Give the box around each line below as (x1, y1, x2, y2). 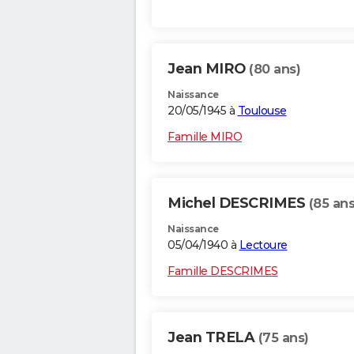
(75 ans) (258, 330, 309, 346)
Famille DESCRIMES (168, 264, 278, 279)
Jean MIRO (168, 60, 249, 78)
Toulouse (237, 104, 287, 119)
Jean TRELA (168, 329, 258, 347)
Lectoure (239, 238, 288, 253)
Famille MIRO (168, 130, 242, 145)
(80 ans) (249, 62, 300, 77)
